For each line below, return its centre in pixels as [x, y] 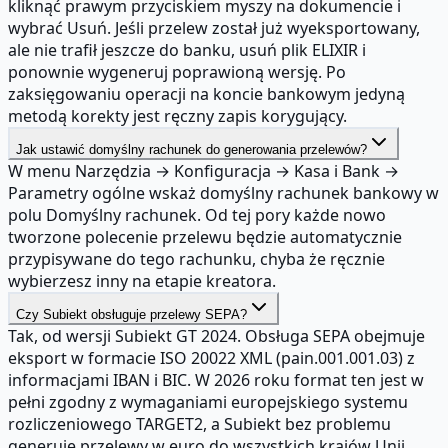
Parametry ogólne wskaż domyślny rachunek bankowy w [223, 192]
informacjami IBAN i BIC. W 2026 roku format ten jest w [216, 379]
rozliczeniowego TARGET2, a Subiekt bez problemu [199, 423]
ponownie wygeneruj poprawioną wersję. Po [177, 71]
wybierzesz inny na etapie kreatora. [142, 280]
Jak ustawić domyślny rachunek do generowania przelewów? [191, 149]
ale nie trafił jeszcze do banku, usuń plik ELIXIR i [187, 49]
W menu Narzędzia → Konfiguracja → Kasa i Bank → [203, 170]
